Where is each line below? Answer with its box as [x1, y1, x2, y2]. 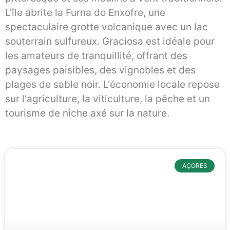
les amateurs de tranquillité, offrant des [5, 50, 187, 62]
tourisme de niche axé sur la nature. [5, 107, 169, 120]
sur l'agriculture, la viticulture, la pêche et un [5, 93, 210, 105]
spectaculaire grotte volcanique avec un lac [5, 21, 208, 33]
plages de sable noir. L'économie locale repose [5, 79, 220, 91]
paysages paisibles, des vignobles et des [5, 64, 196, 76]
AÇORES [182, 161, 207, 169]
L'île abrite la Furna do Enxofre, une [5, 7, 165, 19]
